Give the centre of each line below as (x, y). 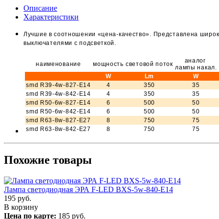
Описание (40, 8)
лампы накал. (196, 67)
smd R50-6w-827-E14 (58, 102)
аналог (196, 60)
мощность (108, 64)
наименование (58, 64)
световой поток (149, 64)
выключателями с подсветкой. (71, 43)
